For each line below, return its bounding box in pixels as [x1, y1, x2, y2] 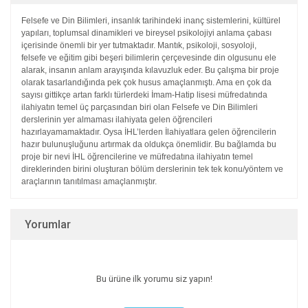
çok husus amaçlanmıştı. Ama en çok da [123, 78, 272, 87]
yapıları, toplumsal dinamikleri [21, 28, 135, 38]
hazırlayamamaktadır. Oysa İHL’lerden [21, 127, 165, 137]
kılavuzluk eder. [145, 65, 205, 75]
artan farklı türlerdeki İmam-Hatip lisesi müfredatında [73, 90, 267, 100]
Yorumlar [25, 218, 71, 231]
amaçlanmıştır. [103, 177, 157, 186]
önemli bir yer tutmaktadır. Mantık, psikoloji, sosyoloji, [60, 41, 256, 50]
